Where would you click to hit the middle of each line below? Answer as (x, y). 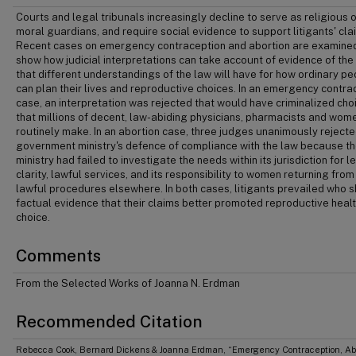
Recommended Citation (109, 321)
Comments (58, 255)
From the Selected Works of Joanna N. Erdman (128, 283)
